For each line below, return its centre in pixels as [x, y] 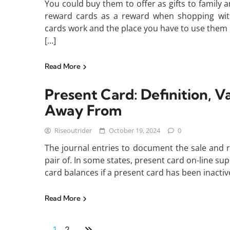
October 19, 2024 [135, 130]
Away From [83, 110]
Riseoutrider [73, 130]
